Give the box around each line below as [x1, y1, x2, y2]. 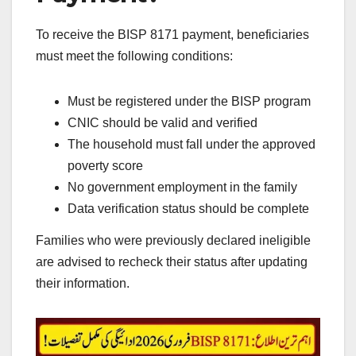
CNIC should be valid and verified [68, 116, 257, 130]
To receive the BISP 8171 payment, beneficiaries [36, 28, 309, 42]
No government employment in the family [68, 180, 297, 195]
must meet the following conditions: [36, 49, 233, 64]
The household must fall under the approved [68, 137, 315, 152]
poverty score [68, 159, 143, 173]
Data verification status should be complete [68, 202, 309, 216]
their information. [36, 277, 130, 290]
